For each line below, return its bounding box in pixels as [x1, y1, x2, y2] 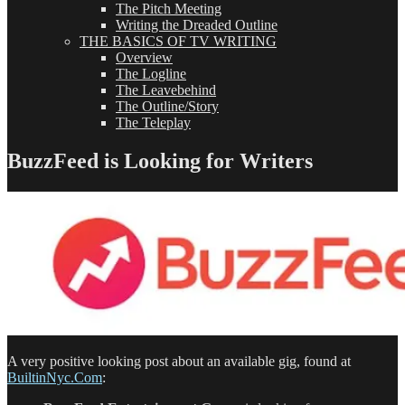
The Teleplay [116, 115, 191, 130]
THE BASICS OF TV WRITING [80, 33, 277, 49]
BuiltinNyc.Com [7, 369, 102, 385]
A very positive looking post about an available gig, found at [7, 353, 351, 369]
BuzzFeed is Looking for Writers [7, 148, 313, 173]
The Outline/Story [116, 99, 219, 114]
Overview [116, 50, 173, 65]
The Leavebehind [116, 82, 216, 98]
